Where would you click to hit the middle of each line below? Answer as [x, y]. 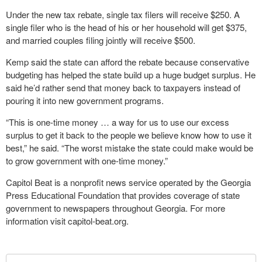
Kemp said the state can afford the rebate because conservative [127, 62]
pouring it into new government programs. [85, 100]
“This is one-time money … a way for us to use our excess [118, 122]
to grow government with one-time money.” [88, 161]
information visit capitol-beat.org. [67, 221]
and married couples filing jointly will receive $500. [101, 40]
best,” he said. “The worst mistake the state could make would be [130, 148]
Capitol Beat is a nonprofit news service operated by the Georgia [128, 182]
